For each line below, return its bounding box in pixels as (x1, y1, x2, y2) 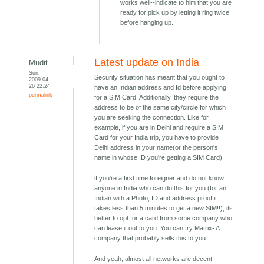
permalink (29, 91, 53, 98)
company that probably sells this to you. (94, 235, 208, 242)
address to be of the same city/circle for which (94, 104, 226, 111)
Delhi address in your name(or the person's (94, 144, 219, 151)
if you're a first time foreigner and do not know (94, 174, 225, 182)
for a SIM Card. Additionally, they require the (94, 94, 219, 101)
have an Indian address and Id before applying (94, 84, 227, 91)
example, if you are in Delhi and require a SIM (94, 124, 224, 131)
